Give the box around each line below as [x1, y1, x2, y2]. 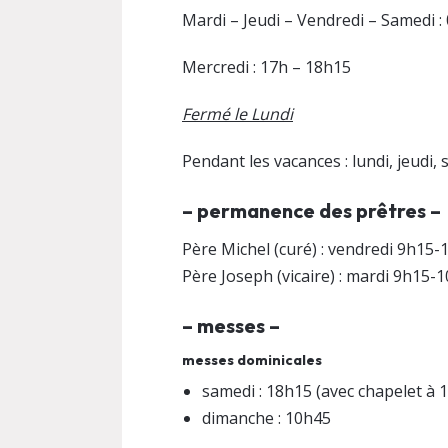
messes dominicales [182, 351, 322, 369]
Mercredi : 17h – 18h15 [182, 56, 351, 78]
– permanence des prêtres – [182, 198, 441, 223]
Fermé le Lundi [182, 103, 293, 125]
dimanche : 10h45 [202, 407, 331, 429]
